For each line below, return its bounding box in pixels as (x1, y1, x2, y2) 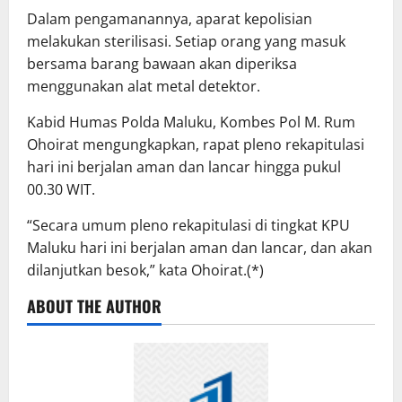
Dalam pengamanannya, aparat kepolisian (27, 9, 312, 30)
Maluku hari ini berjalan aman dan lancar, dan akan (27, 238, 372, 258)
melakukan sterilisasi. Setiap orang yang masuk (27, 31, 345, 52)
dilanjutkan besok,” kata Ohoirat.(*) (27, 260, 264, 281)
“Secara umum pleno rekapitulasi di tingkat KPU (27, 215, 350, 236)
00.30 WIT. (27, 179, 95, 200)
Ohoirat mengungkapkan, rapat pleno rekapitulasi (27, 135, 364, 155)
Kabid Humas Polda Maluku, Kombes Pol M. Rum (27, 112, 355, 133)
